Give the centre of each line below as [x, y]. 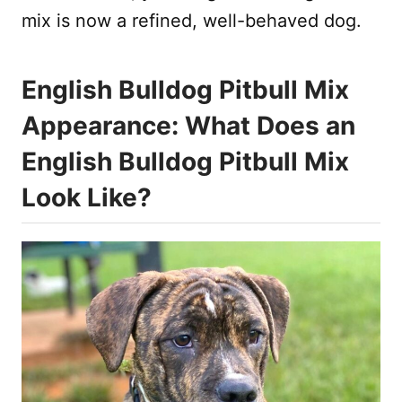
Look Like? [87, 197]
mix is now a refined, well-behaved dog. [192, 20]
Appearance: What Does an [188, 125]
